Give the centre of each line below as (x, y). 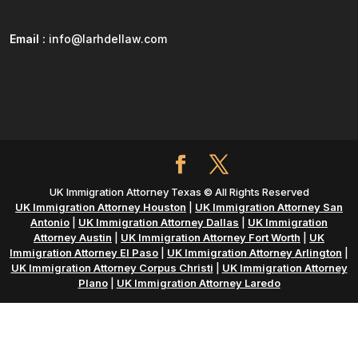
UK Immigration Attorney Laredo (198, 282)
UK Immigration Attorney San (269, 207)
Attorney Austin (73, 237)
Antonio (50, 222)
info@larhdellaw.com (108, 39)
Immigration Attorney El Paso (84, 252)
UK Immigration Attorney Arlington (255, 252)
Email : (28, 39)
